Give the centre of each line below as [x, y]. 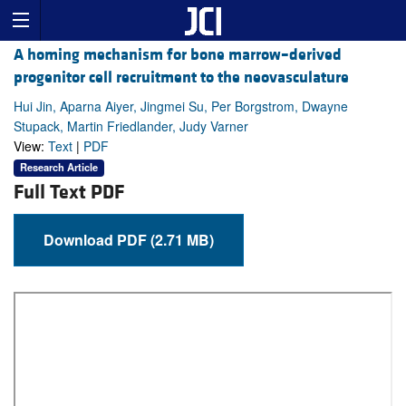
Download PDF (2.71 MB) [182, 239]
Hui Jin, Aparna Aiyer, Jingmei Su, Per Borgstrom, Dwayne [181, 106]
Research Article [59, 167]
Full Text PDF [69, 192]
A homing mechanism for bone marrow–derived [178, 55]
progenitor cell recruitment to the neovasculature [181, 78]
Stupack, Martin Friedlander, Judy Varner [131, 126]
